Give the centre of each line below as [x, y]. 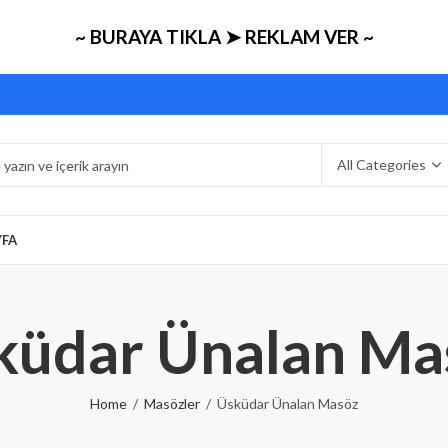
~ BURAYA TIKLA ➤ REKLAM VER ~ [224, 36]
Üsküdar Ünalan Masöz [287, 403]
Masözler [172, 403]
